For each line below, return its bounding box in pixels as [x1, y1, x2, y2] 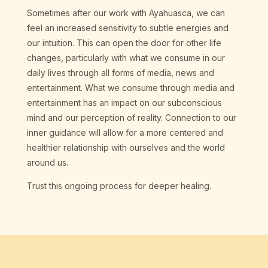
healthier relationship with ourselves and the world [26, 142, 225, 153]
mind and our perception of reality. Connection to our [26, 112, 236, 123]
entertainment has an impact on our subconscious [26, 98, 222, 108]
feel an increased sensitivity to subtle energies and [26, 23, 229, 33]
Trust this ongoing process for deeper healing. [26, 181, 211, 191]
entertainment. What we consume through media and [26, 83, 234, 93]
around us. [26, 157, 68, 168]
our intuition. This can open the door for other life [26, 38, 221, 48]
